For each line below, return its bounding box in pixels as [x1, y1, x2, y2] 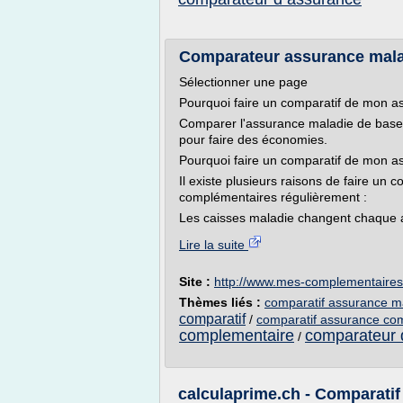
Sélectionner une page [179, 75, 308, 89]
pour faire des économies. [179, 132, 327, 147]
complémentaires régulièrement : [179, 190, 367, 204]
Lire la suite [179, 237, 248, 252]
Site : [179, 274, 214, 289]
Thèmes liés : [179, 295, 264, 309]
